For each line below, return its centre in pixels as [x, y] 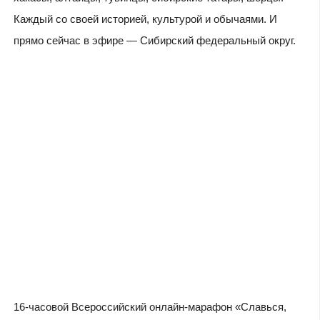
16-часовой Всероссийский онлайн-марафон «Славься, [150, 306]
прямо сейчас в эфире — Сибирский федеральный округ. [154, 40]
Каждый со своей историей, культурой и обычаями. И [145, 19]
